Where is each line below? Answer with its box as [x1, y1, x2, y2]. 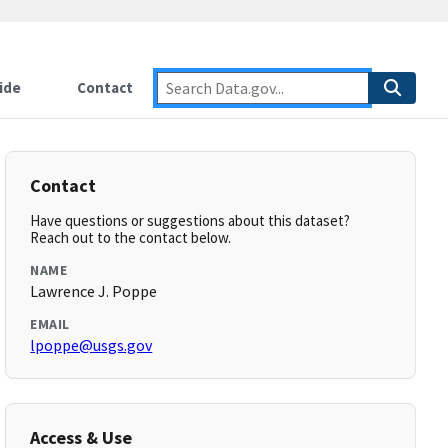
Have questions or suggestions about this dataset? [30, 211, 351, 230]
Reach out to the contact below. [30, 228, 232, 247]
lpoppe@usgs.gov [30, 335, 153, 355]
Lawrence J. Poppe [30, 281, 158, 301]
